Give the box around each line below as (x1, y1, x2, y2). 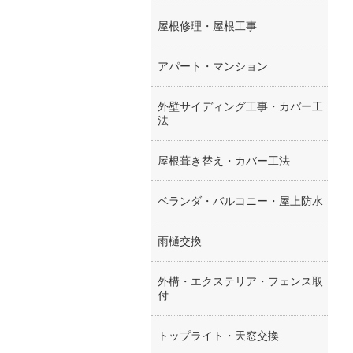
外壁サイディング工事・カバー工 (158, 100, 323, 113)
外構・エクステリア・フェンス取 (158, 275, 323, 288)
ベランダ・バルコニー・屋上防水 (158, 195, 323, 207)
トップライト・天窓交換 (158, 329, 279, 342)
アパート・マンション (158, 60, 268, 72)
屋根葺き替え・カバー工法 (158, 154, 290, 167)
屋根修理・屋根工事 (158, 20, 257, 32)
